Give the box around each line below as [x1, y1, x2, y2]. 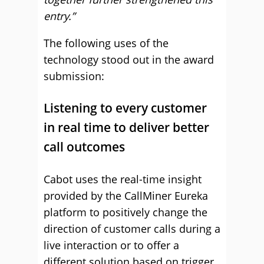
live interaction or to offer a [44, 238, 179, 252]
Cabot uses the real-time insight [44, 172, 202, 186]
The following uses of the [44, 36, 169, 50]
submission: [44, 69, 104, 83]
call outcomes [44, 138, 125, 155]
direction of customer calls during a [44, 222, 220, 236]
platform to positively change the [44, 205, 207, 219]
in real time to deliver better [44, 119, 209, 136]
